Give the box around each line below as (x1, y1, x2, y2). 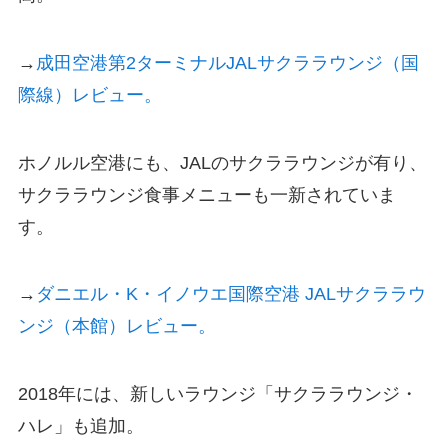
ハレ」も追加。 (17, 416, 144, 437)
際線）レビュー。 (17, 84, 167, 105)
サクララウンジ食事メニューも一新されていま (17, 184, 396, 205)
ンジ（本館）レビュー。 (17, 316, 216, 337)
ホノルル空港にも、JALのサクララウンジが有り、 (17, 152, 427, 173)
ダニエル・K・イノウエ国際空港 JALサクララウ (35, 284, 426, 305)
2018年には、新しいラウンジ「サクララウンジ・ (17, 384, 418, 405)
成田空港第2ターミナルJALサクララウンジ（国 (35, 52, 419, 73)
